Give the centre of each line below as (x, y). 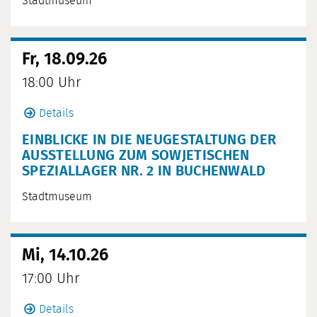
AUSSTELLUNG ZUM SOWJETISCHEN (136, 156)
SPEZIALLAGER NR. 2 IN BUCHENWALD (144, 172)
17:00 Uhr (51, 279)
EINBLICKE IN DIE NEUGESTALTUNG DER (149, 140)
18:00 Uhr (51, 83)
